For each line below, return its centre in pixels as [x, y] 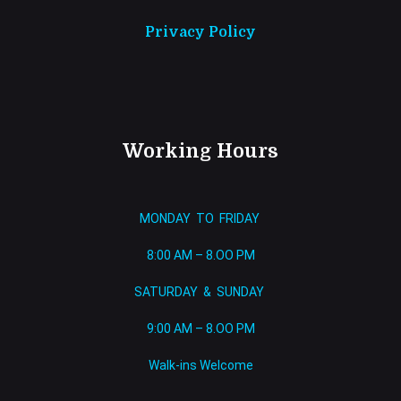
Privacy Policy [200, 32]
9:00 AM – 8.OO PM [200, 328]
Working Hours [200, 151]
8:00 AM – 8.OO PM [200, 255]
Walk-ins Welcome [200, 365]
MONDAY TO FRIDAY [200, 218]
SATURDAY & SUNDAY [200, 292]
